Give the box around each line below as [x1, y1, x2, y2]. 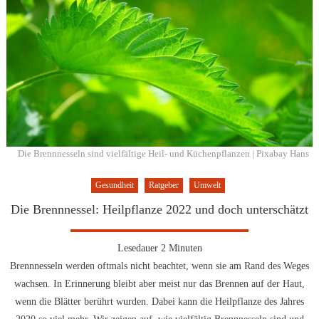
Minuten [168, 243, 202, 254]
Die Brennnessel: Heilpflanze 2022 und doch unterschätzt [11, 202, 308, 217]
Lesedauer [117, 243, 158, 254]
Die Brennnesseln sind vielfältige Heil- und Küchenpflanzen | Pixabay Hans [18, 149, 310, 159]
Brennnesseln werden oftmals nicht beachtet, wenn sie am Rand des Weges [10, 261, 309, 272]
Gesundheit [95, 180, 134, 191]
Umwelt [193, 180, 221, 191]
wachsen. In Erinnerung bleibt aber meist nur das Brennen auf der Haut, [14, 278, 305, 290]
